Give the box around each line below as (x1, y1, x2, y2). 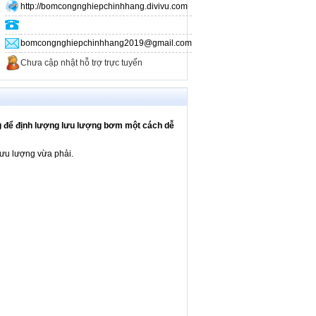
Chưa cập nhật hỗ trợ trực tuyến (20, 58, 142, 68)
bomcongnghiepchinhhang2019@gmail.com (20, 38, 192, 48)
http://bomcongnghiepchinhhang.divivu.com (20, 1, 188, 11)
